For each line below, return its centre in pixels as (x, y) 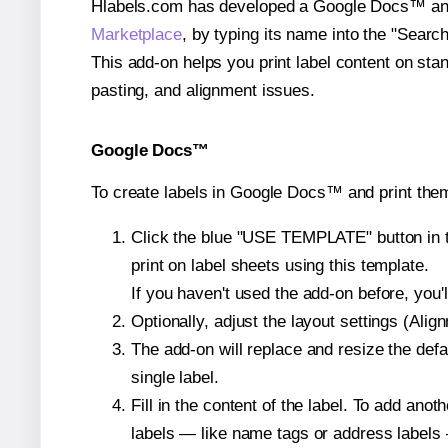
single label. (175, 377)
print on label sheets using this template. (280, 265)
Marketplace (136, 35)
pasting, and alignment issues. (203, 91)
